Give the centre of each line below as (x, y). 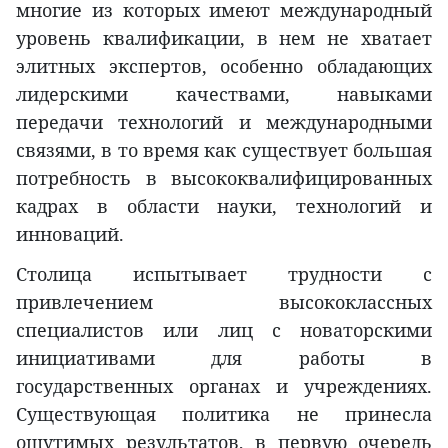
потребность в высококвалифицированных (224, 178)
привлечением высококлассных (224, 302)
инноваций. (70, 234)
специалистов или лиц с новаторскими (224, 330)
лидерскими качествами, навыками (224, 94)
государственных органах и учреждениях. (224, 386)
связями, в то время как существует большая (224, 150)
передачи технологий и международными (224, 122)
